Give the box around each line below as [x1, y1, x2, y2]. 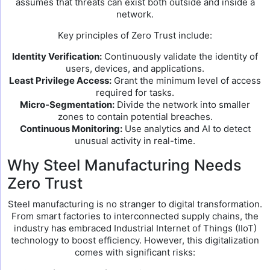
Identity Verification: [12, 51, 102, 62]
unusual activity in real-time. [75, 135, 195, 146]
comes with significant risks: [75, 246, 195, 258]
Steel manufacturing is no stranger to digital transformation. [8, 198, 262, 210]
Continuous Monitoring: [19, 123, 122, 134]
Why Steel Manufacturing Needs [7, 156, 242, 174]
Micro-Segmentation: [20, 99, 115, 110]
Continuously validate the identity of [102, 51, 258, 62]
